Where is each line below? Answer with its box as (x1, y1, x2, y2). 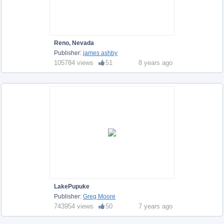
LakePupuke (54, 182, 89, 190)
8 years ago (138, 58, 172, 66)
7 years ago (138, 202, 172, 210)
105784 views (54, 58, 93, 66)
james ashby (83, 49, 117, 56)
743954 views (54, 202, 93, 210)
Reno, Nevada (54, 39, 94, 46)
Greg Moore (83, 192, 115, 200)
